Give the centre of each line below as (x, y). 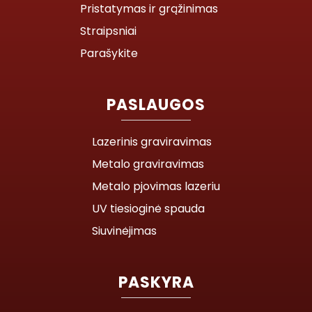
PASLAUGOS (156, 104)
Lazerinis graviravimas (152, 141)
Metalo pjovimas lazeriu (156, 186)
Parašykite (109, 53)
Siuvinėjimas (124, 231)
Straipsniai (108, 31)
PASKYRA (156, 282)
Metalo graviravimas (148, 164)
